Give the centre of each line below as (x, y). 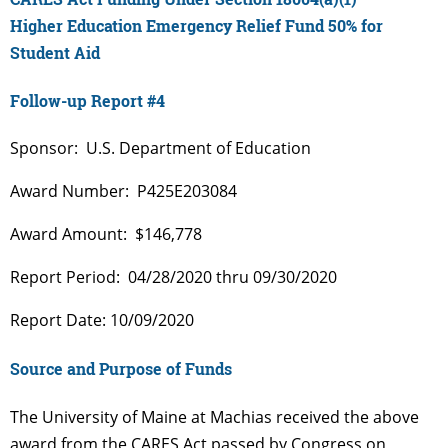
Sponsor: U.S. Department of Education (160, 148)
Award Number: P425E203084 (123, 191)
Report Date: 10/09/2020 (102, 320)
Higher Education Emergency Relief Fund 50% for (196, 25)
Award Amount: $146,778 (106, 234)
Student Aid (55, 52)
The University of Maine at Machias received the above (214, 416)
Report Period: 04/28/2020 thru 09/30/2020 (173, 277)
